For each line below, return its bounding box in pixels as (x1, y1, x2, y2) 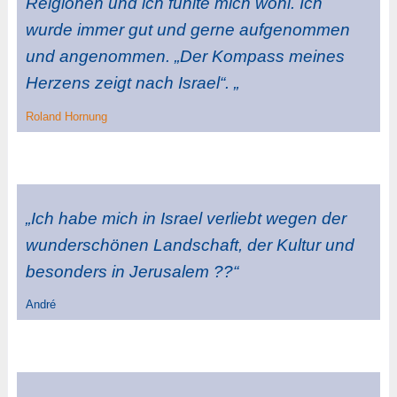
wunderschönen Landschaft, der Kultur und (25, 235, 354, 254)
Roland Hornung (25, 109, 107, 123)
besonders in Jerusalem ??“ (25, 261, 238, 281)
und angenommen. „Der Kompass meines (25, 47, 345, 66)
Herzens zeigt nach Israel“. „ (25, 74, 239, 93)
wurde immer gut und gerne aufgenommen (25, 20, 350, 40)
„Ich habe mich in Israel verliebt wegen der (25, 208, 346, 228)
